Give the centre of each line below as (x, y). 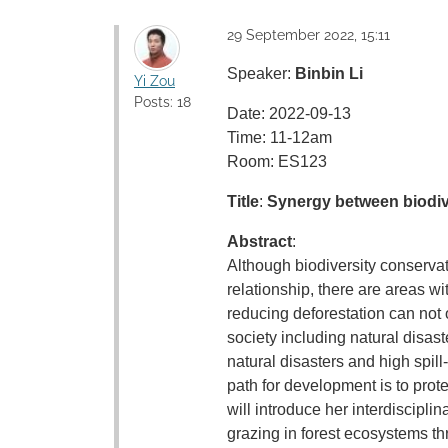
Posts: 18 (162, 102)
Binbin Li (329, 73)
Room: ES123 (277, 161)
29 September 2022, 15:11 (308, 35)
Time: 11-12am (279, 137)
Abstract (259, 241)
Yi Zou (154, 81)
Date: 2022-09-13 (289, 113)
